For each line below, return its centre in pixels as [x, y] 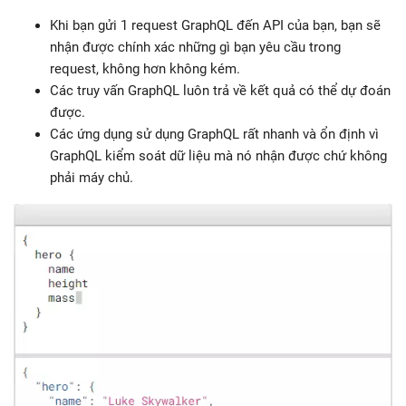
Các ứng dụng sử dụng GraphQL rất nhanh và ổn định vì [214, 134]
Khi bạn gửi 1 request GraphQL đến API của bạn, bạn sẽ [215, 25]
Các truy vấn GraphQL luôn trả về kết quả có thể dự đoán [220, 90]
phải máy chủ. [92, 177]
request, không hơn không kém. [145, 68]
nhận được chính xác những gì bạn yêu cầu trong [195, 47]
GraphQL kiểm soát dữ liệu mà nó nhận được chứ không [218, 155]
